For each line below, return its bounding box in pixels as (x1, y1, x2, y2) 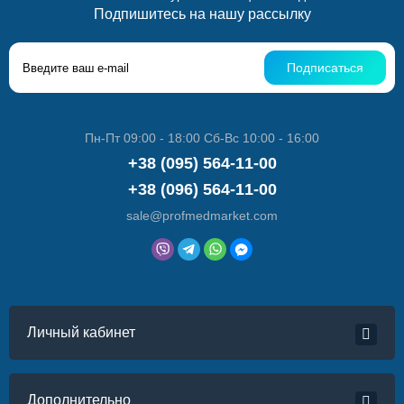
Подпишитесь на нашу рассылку (93, 6, 311, 22)
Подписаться (287, 60, 363, 75)
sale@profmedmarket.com (126, 208, 278, 223)
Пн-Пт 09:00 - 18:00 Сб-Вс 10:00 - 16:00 (85, 131, 319, 145)
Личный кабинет (27, 325, 135, 340)
